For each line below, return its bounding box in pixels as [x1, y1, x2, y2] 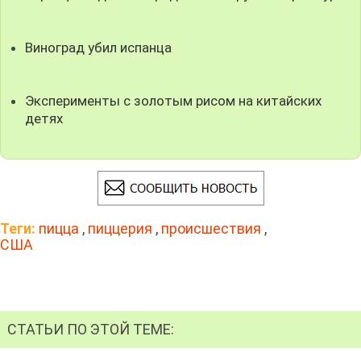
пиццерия [88, 220, 152, 238]
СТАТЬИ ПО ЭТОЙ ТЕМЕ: [7, 320, 174, 338]
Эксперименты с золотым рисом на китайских [25, 93, 322, 110]
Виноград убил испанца [25, 39, 172, 56]
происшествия [161, 220, 261, 238]
